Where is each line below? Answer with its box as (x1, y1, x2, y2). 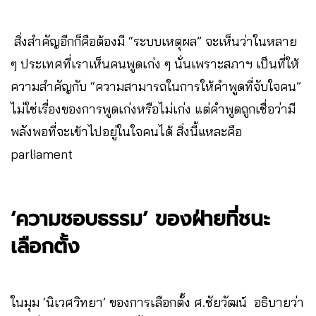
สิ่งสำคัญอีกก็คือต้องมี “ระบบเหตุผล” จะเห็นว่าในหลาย (11, 32, 297, 49)
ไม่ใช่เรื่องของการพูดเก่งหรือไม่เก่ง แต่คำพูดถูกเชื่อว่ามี (11, 100, 296, 117)
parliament (11, 145, 87, 162)
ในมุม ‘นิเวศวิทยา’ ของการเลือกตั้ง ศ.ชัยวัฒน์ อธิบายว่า (11, 293, 304, 310)
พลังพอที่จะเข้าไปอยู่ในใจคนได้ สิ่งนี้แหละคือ (11, 123, 242, 140)
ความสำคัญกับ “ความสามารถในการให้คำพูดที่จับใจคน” (11, 78, 301, 95)
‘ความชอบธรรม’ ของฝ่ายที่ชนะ (11, 203, 270, 234)
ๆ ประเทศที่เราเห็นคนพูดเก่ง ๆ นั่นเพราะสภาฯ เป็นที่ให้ (11, 55, 299, 72)
